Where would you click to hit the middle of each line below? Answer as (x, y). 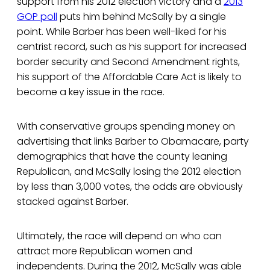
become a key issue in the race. (91, 92)
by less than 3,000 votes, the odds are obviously (130, 187)
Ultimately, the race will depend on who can (119, 236)
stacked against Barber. (73, 202)
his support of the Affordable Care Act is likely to (129, 77)
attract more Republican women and (105, 251)
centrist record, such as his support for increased (132, 47)
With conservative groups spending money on (126, 127)
